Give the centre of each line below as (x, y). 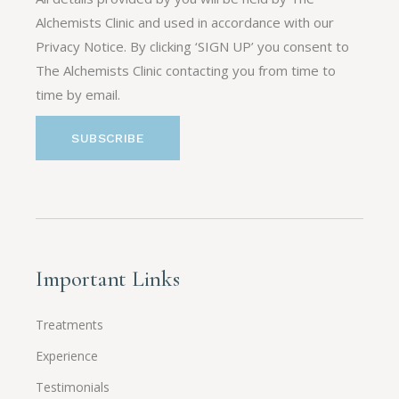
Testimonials (73, 387)
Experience (67, 355)
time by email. (78, 94)
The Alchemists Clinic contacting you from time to (186, 70)
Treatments (70, 324)
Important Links (108, 278)
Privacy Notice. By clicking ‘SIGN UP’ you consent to (193, 46)
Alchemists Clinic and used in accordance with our (185, 22)
